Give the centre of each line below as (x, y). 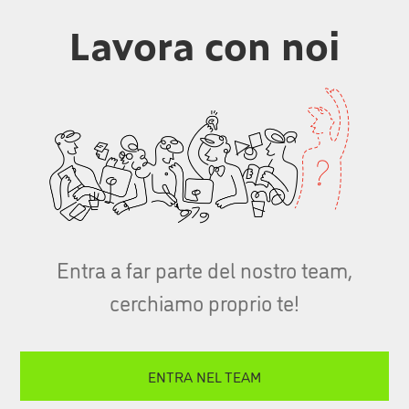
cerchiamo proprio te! (204, 302)
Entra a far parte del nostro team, (204, 269)
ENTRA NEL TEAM (204, 377)
